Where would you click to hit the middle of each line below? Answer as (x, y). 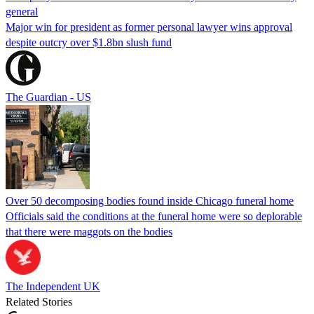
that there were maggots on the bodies (89, 231)
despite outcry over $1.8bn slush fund (89, 42)
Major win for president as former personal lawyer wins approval (149, 27)
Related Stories (39, 301)
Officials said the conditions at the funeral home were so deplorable (154, 216)
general (22, 11)
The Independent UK (53, 286)
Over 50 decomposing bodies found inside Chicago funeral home (150, 200)
